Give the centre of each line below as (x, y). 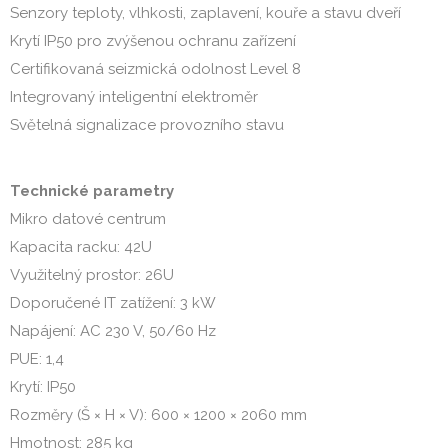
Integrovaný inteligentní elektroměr (134, 97)
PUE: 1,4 (37, 359)
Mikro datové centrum (88, 219)
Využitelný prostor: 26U (92, 275)
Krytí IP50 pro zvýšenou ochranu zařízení (153, 41)
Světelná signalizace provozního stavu (147, 125)
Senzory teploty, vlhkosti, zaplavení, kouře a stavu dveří (205, 13)
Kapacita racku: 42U (81, 247)
